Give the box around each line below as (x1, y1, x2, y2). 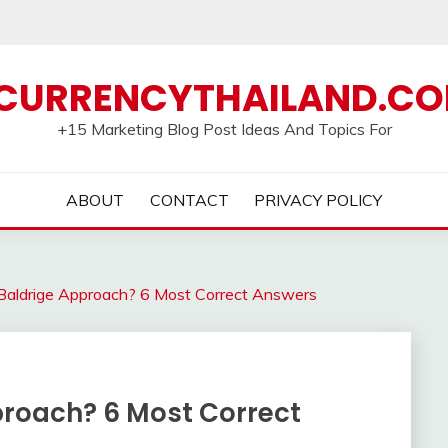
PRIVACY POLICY (254, 190, 383, 210)
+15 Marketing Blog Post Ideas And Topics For (56, 119, 392, 139)
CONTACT (149, 190, 229, 210)
